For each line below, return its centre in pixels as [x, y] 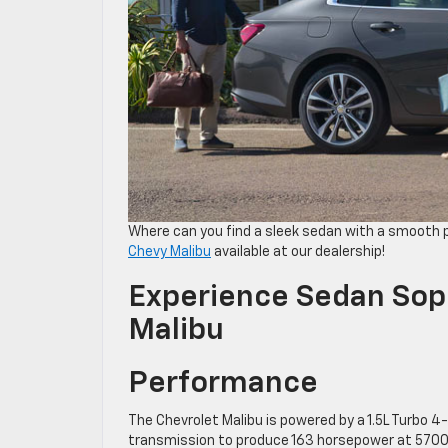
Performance [223, 383]
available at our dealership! [298, 251]
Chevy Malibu [169, 251]
